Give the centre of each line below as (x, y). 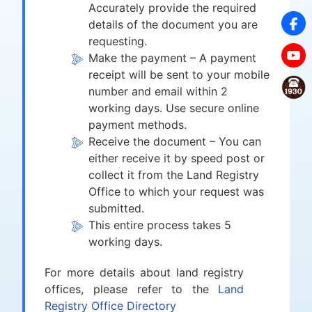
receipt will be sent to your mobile (179, 74)
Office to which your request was (177, 191)
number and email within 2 (158, 91)
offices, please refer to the (132, 289)
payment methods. (138, 124)
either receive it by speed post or (177, 158)
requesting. (118, 41)
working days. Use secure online (174, 108)
